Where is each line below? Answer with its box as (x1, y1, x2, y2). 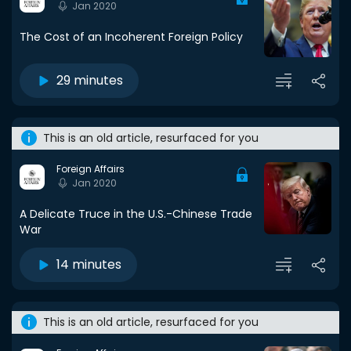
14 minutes (56, 255, 121, 273)
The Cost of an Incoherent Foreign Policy (20, 29, 243, 45)
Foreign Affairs (56, 162, 125, 175)
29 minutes (56, 71, 123, 89)
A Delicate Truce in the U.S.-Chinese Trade (20, 206, 252, 222)
